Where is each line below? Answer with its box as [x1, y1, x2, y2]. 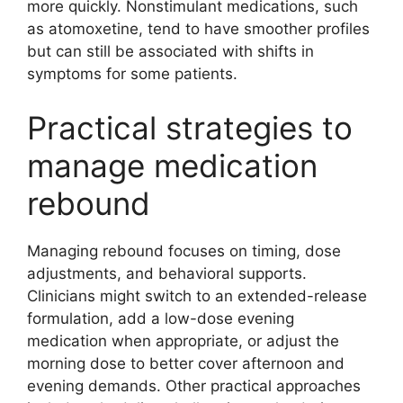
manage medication [27, 146, 318, 184]
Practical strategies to [27, 108, 353, 147]
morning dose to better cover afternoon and [27, 354, 345, 372]
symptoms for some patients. [27, 65, 237, 83]
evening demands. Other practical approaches [27, 376, 361, 395]
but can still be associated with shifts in [27, 42, 314, 60]
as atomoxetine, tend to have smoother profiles [27, 20, 370, 38]
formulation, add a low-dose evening [27, 309, 294, 327]
